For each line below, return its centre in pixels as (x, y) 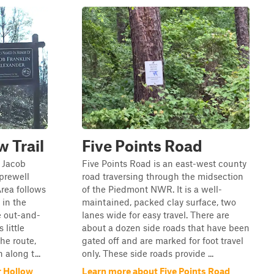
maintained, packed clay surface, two (159, 202)
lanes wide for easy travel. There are (156, 215)
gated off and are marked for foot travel (163, 240)
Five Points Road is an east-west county (164, 163)
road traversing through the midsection (163, 176)
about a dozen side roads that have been (166, 228)
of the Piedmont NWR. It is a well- (152, 189)
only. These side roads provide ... (148, 253)
